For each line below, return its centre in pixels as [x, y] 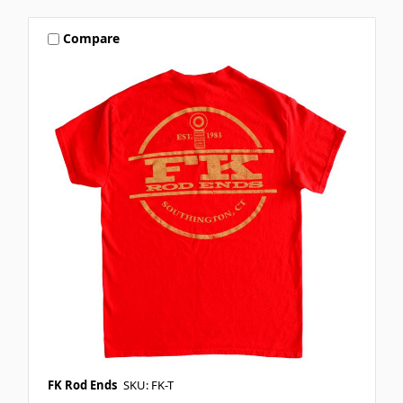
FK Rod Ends [82, 385]
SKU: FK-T [148, 385]
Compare [92, 39]
